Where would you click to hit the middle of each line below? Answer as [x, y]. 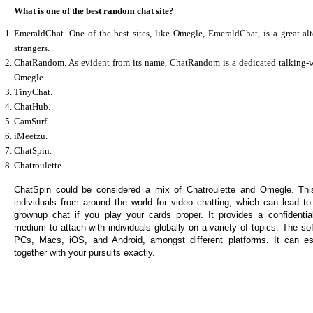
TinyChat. [33, 92]
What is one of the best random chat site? [94, 11]
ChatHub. [32, 106]
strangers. [32, 48]
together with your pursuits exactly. [85, 252]
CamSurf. [31, 121]
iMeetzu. [31, 136]
